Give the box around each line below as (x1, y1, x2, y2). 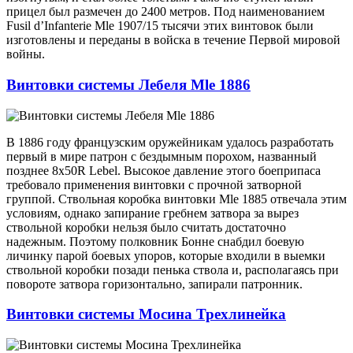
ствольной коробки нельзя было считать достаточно (6, 220, 286, 234)
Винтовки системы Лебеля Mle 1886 (6, 76, 251, 94)
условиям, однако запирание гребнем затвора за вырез (6, 206, 299, 220)
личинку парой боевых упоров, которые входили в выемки (6, 248, 325, 262)
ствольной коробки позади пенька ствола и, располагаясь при (6, 262, 339, 277)
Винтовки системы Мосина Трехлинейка (6, 306, 286, 323)
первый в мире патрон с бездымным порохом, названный (6, 149, 317, 163)
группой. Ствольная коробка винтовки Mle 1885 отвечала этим (6, 191, 347, 206)
